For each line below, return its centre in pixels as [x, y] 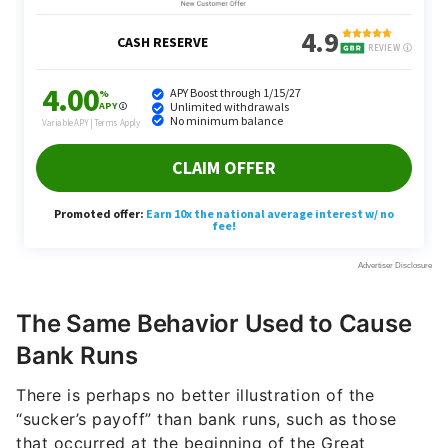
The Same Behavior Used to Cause [214, 323]
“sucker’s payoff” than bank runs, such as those [206, 419]
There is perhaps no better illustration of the [195, 395]
